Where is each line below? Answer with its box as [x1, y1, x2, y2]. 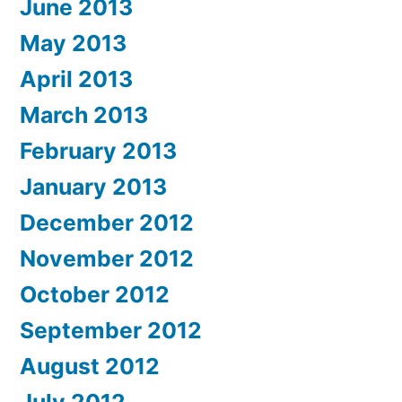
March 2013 [20, 100, 148, 128]
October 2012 [20, 280, 170, 308]
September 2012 [20, 316, 202, 344]
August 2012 [20, 352, 160, 380]
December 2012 [20, 208, 194, 236]
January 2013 [20, 172, 167, 200]
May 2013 [20, 29, 127, 57]
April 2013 [20, 65, 133, 92]
